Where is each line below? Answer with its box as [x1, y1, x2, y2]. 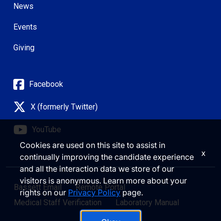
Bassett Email [14, 182, 62, 192]
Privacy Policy [68, 187, 120, 197]
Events [13, 22, 37, 32]
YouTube [32, 124, 61, 134]
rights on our [20, 187, 68, 197]
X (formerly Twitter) [31, 102, 98, 111]
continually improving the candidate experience [20, 152, 194, 162]
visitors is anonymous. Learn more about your [20, 176, 187, 185]
